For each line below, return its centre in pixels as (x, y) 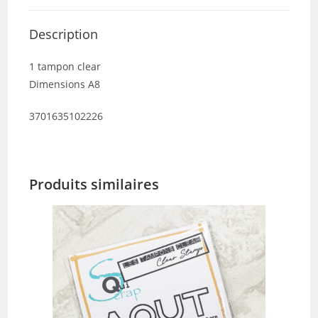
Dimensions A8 (65, 84)
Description (64, 34)
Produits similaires (94, 184)
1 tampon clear (65, 66)
